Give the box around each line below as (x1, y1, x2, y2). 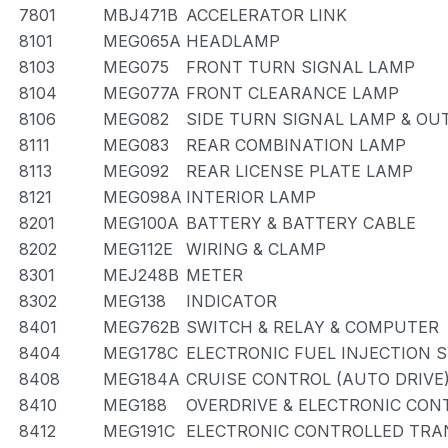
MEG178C (103, 343, 178, 363)
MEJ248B (103, 265, 179, 285)
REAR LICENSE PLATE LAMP (186, 161, 413, 181)
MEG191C (103, 421, 175, 441)
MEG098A (103, 187, 182, 207)
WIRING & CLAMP (186, 239, 326, 259)
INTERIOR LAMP (186, 187, 316, 207)
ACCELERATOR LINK (186, 5, 347, 25)
